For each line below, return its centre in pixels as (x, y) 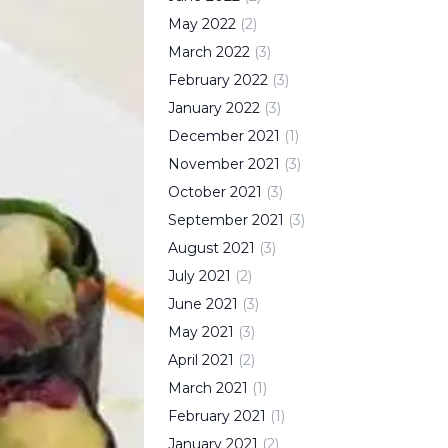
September (208, 220)
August (193, 248)
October (197, 192)
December (206, 136)
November (206, 164)
